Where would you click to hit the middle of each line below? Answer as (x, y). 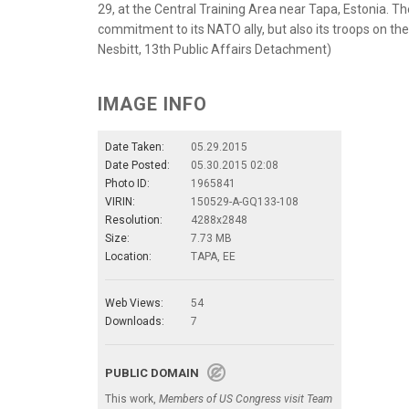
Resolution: (134, 220)
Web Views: (134, 304)
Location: (128, 257)
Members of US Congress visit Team (246, 399)
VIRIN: (120, 202)
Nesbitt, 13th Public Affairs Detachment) (215, 50)
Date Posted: (137, 166)
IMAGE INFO (152, 105)
